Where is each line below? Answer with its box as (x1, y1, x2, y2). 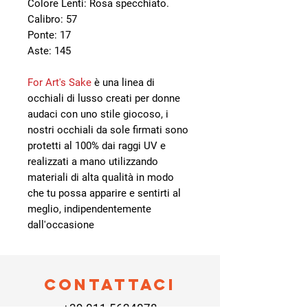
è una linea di (91, 76, 155, 89)
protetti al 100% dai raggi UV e (27, 139, 166, 152)
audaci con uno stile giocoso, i (27, 107, 168, 120)
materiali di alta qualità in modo (27, 170, 174, 184)
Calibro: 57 (27, 12, 77, 25)
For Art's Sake (27, 76, 91, 89)
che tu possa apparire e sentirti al (27, 186, 181, 199)
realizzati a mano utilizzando (27, 155, 158, 168)
